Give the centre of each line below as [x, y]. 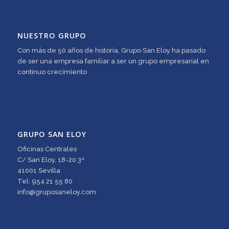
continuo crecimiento [52, 72]
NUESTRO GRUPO [52, 36]
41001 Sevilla [39, 170]
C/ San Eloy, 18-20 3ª [51, 159]
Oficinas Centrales [47, 149]
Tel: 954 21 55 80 [45, 181]
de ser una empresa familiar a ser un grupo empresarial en [113, 61]
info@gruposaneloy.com [56, 192]
